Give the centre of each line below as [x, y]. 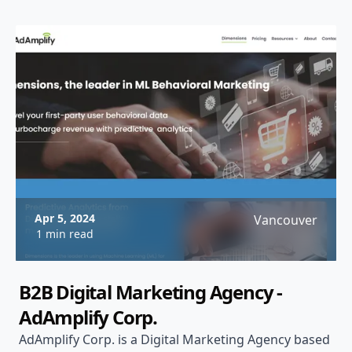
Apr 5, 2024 [65, 218]
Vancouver [286, 220]
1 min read [65, 234]
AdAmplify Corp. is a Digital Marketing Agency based [174, 339]
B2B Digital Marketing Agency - [150, 292]
